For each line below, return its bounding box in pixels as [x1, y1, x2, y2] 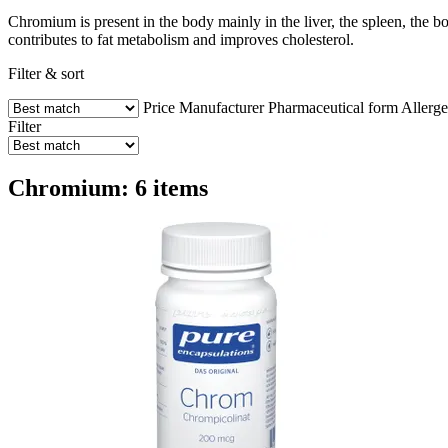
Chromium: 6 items [8, 174, 208, 201]
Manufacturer [179, 98, 264, 116]
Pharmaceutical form [268, 98, 398, 116]
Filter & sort [8, 64, 84, 82]
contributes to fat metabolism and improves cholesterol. [8, 30, 354, 48]
